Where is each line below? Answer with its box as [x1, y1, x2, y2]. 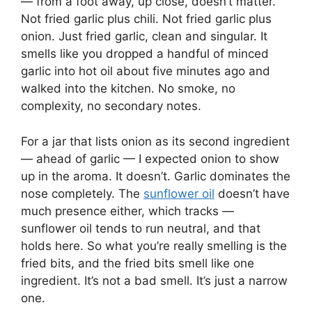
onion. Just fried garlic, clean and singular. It [21, 29, 267, 44]
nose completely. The [21, 186, 143, 201]
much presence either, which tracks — [21, 203, 234, 218]
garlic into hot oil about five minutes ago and [21, 64, 270, 79]
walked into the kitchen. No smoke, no [21, 81, 235, 96]
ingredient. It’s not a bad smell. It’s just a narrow [21, 273, 288, 288]
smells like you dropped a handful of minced [21, 47, 269, 61]
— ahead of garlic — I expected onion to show [21, 151, 279, 166]
